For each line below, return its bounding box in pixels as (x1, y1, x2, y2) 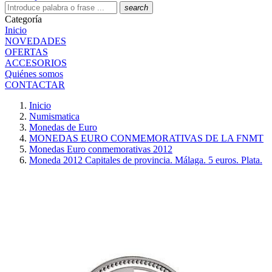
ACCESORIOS (5, 58, 67, 68)
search (124, 3, 148, 12)
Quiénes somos (5, 69, 63, 79)
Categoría (5, 14, 42, 24)
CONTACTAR (5, 80, 65, 90)
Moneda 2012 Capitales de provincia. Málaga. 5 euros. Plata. (29, 155, 262, 165)
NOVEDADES (5, 36, 66, 46)
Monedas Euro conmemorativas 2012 (29, 144, 172, 154)
